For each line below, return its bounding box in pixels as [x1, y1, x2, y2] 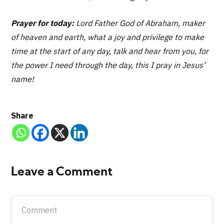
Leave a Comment [11, 166, 113, 178]
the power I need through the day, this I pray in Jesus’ [11, 59, 205, 70]
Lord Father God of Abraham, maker [74, 17, 205, 28]
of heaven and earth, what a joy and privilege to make [11, 31, 204, 42]
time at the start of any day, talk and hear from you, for [11, 45, 209, 56]
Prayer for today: [11, 17, 74, 28]
